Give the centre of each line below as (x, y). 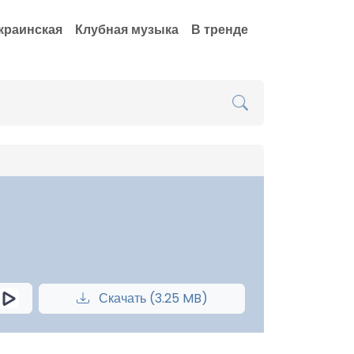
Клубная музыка (127, 29)
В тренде (220, 29)
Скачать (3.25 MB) (151, 298)
